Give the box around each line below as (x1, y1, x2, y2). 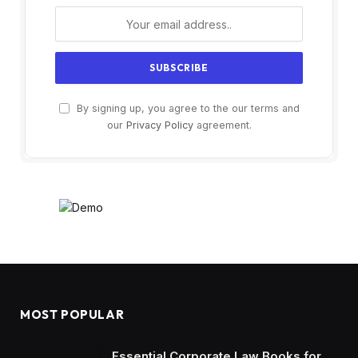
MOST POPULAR (20, 307, 125, 323)
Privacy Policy (125, 119, 193, 132)
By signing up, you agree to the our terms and (73, 102, 300, 115)
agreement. (193, 119, 252, 132)
